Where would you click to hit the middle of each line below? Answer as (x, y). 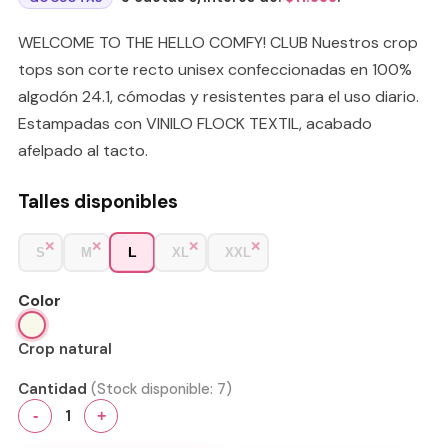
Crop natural (65, 348)
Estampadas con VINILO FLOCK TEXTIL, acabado (195, 123)
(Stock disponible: (154, 388)
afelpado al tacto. (83, 150)
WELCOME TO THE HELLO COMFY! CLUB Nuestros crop (218, 42)
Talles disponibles (98, 201)
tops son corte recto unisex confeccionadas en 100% (215, 69)
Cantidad (52, 388)
